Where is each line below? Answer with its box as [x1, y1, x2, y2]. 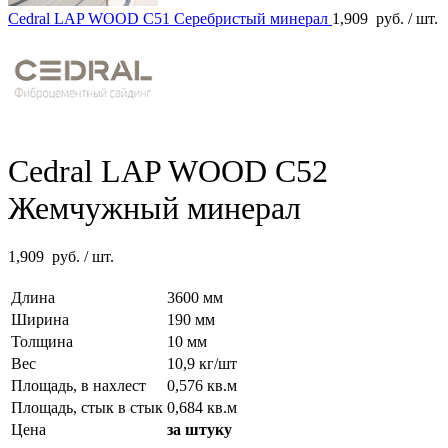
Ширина [11, 311, 69, 329]
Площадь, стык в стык [11, 399, 163, 417]
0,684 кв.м [167, 399, 237, 417]
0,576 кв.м [167, 377, 237, 395]
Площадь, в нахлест [11, 377, 146, 395]
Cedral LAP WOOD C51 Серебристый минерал [8, 9, 332, 27]
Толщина [11, 333, 73, 351]
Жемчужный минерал [8, 190, 301, 227]
